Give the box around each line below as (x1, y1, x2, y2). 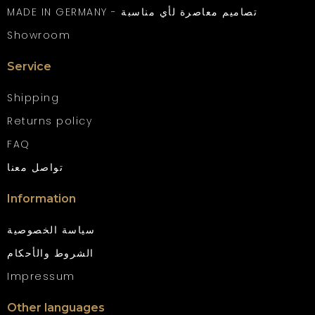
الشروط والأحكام (7, 246, 94, 261)
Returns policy (7, 114, 92, 129)
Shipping (7, 91, 59, 105)
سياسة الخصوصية (7, 223, 95, 238)
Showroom (7, 28, 70, 43)
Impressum (7, 269, 75, 284)
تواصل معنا (7, 160, 63, 175)
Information (7, 192, 76, 206)
